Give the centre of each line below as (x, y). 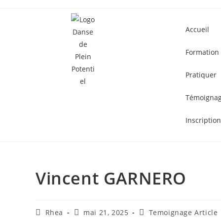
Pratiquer (201, 75)
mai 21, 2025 (106, 212)
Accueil (197, 29)
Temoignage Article (183, 212)
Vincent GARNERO (111, 178)
